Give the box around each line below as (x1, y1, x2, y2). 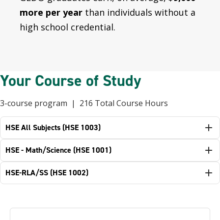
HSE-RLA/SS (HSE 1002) (5, 167, 88, 178)
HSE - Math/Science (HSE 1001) (5, 145, 111, 155)
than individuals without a (82, 6, 195, 18)
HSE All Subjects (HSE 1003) (5, 122, 101, 133)
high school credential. (20, 21, 115, 33)
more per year (20, 6, 82, 18)
